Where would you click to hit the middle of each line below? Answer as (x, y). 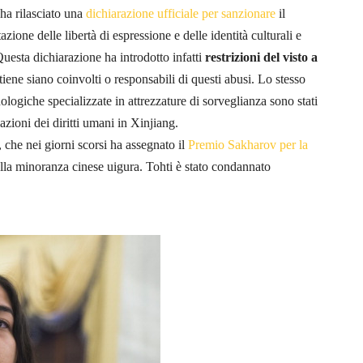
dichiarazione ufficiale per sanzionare (181, 13)
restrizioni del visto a (261, 57)
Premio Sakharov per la (248, 144)
